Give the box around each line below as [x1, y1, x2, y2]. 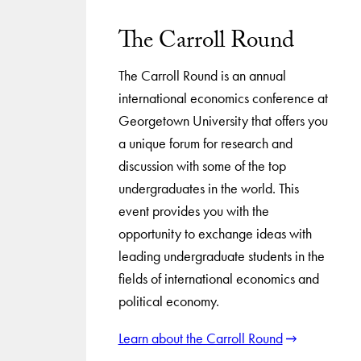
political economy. [118, 291, 219, 310]
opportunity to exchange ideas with [118, 223, 312, 243]
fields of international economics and [118, 268, 319, 288]
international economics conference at [118, 88, 328, 107]
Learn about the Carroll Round [118, 328, 283, 347]
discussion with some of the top [118, 156, 286, 175]
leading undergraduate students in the [118, 246, 325, 265]
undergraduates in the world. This [118, 178, 299, 197]
